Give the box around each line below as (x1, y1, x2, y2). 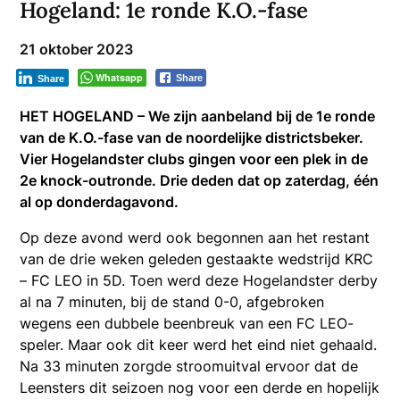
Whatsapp (96, 71, 144, 85)
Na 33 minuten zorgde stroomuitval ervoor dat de (20, 357, 359, 376)
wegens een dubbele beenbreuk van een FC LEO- (20, 314, 354, 333)
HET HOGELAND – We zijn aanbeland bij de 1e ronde (20, 107, 376, 126)
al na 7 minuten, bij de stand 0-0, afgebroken (20, 293, 325, 312)
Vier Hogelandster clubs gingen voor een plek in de (20, 150, 369, 169)
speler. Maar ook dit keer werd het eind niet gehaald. (20, 336, 378, 354)
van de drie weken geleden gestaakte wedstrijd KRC (20, 250, 374, 269)
